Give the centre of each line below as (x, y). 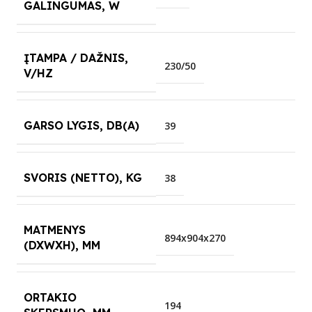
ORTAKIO (50, 297)
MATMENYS (55, 229)
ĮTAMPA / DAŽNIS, (76, 57)
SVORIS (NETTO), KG (83, 177)
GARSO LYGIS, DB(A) (81, 125)
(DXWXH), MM (62, 245)
